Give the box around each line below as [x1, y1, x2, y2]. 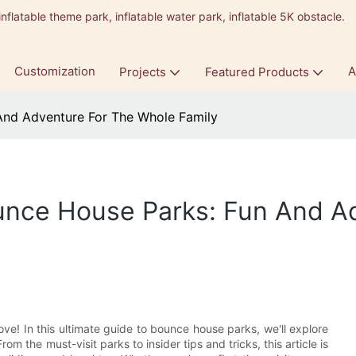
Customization [14, 64, 95, 79]
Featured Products [204, 64, 309, 79]
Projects [118, 64, 166, 79]
